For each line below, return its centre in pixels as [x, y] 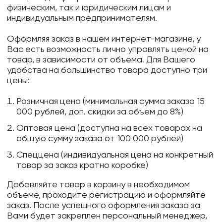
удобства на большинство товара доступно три [107, 71]
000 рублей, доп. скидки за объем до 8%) [100, 112]
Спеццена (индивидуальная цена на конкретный [115, 155]
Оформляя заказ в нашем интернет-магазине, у [104, 39]
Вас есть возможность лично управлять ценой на [108, 50]
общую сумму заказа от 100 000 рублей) [100, 139]
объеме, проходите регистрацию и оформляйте [107, 195]
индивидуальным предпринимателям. [82, 19]
